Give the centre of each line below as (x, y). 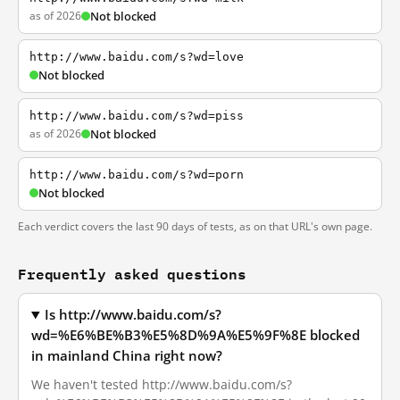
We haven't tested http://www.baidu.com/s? (162, 384)
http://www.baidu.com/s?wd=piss (137, 116)
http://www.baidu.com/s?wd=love (137, 57)
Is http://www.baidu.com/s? (133, 315)
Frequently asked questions (132, 274)
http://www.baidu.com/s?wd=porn (137, 175)
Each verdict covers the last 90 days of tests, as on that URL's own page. (195, 226)
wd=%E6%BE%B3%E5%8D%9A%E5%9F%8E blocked (196, 335)
